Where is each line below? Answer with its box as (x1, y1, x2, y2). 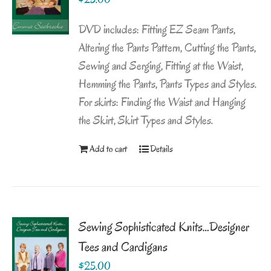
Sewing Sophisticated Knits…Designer (79, 218, 250, 236)
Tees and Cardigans (79, 238, 168, 256)
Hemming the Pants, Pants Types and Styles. (79, 76, 257, 93)
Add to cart (90, 143, 128, 155)
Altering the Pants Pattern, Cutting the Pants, (79, 40, 256, 56)
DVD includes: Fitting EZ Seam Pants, (79, 22, 236, 38)
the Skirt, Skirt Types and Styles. (79, 113, 214, 129)
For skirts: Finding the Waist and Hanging (79, 94, 246, 111)
